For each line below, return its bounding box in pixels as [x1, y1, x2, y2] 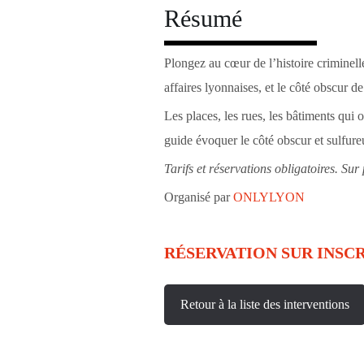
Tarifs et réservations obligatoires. [163, 162, 341, 175]
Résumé [163, 5, 242, 32]
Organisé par [163, 190, 233, 204]
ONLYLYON [232, 190, 305, 204]
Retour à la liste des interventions [180, 297, 349, 311]
